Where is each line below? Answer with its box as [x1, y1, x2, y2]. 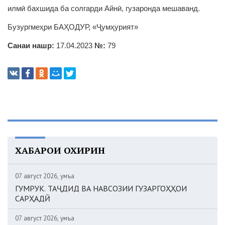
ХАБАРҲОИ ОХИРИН [15, 144, 105, 156]
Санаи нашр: [8, 41, 54, 50]
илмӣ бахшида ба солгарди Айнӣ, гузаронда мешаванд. [8, 4, 200, 13]
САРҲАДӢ [15, 193, 50, 203]
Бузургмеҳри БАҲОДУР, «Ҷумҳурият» [8, 23, 138, 31]
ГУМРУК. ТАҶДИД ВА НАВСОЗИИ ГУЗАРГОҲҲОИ [15, 183, 187, 193]
